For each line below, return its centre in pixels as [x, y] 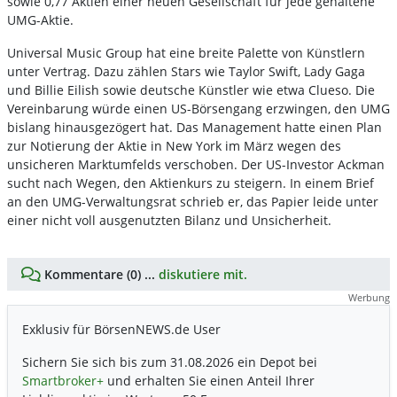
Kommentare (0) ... [100, 274]
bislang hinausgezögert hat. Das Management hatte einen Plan [195, 127]
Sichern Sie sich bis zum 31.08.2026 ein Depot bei [170, 362]
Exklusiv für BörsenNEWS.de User [121, 329]
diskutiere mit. [203, 274]
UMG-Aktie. [40, 20]
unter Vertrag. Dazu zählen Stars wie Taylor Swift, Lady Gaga [186, 71]
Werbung [369, 298]
